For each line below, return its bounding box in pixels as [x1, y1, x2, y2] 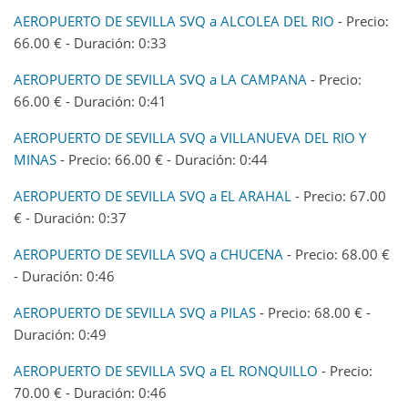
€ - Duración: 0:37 [14, 208, 127, 227]
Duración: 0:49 [14, 324, 107, 343]
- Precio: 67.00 [291, 186, 386, 205]
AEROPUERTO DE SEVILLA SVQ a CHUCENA [14, 244, 283, 263]
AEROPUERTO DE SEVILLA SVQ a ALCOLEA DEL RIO [14, 11, 334, 30]
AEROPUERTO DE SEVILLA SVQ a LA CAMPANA [14, 69, 307, 88]
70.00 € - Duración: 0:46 [14, 382, 167, 402]
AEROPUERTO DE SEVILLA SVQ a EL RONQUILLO [14, 361, 318, 380]
